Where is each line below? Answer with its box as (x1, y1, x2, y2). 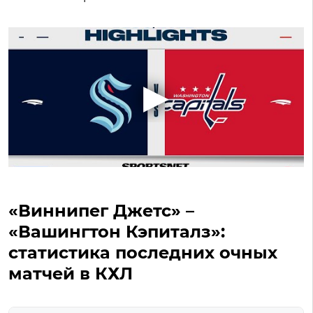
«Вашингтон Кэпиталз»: (8, 221, 225, 242)
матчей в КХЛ (8, 263, 133, 284)
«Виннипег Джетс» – (8, 201, 194, 221)
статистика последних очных (8, 242, 277, 263)
